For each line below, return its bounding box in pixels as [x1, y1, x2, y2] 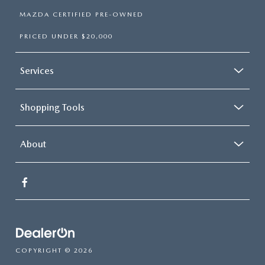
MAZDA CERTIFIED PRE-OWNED [20, 10, 144, 18]
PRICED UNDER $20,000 [20, 32, 113, 40]
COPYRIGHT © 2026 [15, 246, 93, 254]
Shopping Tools [20, 101, 85, 113]
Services [20, 64, 54, 76]
